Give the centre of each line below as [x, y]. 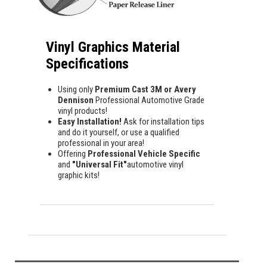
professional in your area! [101, 143]
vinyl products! [83, 111]
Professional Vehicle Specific [144, 153]
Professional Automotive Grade [150, 100]
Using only [75, 89]
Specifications [87, 63]
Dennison [77, 100]
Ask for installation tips [163, 121]
